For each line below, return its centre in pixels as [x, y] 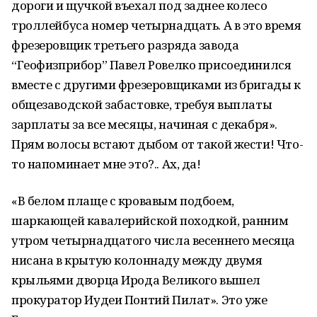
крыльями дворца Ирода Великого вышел [136, 280]
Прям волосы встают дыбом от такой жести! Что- [157, 144]
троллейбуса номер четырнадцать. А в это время [156, 25]
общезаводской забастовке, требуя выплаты [142, 104]
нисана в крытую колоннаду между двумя [137, 260]
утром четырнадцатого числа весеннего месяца [153, 240]
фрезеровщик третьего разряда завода [125, 45]
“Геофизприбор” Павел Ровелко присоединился [151, 65]
